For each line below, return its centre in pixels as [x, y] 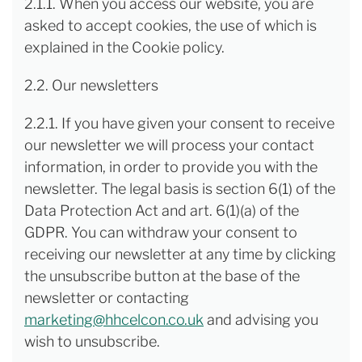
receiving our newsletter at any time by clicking [180, 254]
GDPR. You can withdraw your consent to [161, 232]
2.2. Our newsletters [91, 85]
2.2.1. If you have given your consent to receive [179, 123]
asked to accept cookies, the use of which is [170, 25]
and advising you [261, 320]
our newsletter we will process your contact [169, 145]
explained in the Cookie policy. [124, 47]
